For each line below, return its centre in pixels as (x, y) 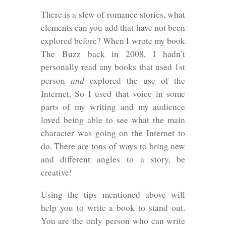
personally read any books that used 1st (113, 67)
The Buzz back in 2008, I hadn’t (113, 54)
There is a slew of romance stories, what (113, 15)
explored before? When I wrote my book (113, 41)
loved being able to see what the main (113, 120)
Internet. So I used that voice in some (113, 94)
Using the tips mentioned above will (113, 194)
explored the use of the (135, 81)
